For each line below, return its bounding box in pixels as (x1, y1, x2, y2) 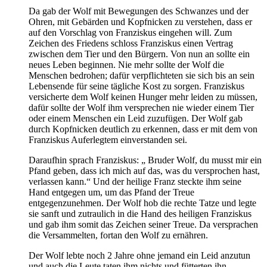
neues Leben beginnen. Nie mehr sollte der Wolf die (29, 60, 224, 70)
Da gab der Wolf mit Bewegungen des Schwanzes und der (29, 6, 249, 17)
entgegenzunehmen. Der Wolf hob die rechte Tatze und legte (29, 198, 256, 209)
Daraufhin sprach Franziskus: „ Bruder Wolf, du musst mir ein (29, 155, 262, 166)
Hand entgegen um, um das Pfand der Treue (29, 187, 194, 198)
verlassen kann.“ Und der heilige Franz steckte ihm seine (29, 176, 241, 187)
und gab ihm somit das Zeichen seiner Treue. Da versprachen (29, 219, 258, 230)
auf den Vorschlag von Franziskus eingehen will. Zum (29, 27, 232, 38)
